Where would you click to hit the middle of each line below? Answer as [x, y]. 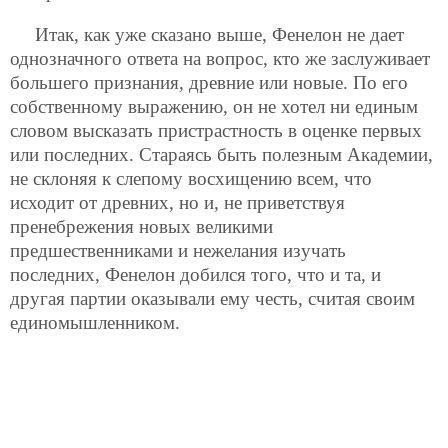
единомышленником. [95, 323]
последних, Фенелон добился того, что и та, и [195, 275]
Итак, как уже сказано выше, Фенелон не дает [219, 35]
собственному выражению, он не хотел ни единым [214, 107]
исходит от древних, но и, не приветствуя [177, 203]
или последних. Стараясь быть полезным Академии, [221, 155]
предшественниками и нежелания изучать [178, 251]
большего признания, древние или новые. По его [209, 83]
